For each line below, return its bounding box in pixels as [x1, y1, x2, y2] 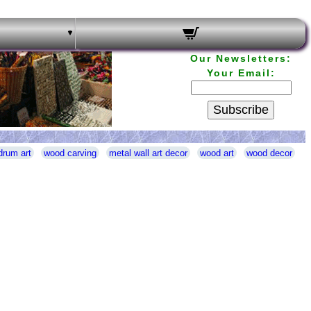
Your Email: [206, 67, 276, 78]
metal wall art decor [108, 148, 187, 158]
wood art [199, 148, 234, 158]
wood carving [43, 148, 96, 158]
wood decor [246, 148, 292, 158]
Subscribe [213, 103, 269, 117]
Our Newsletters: [190, 53, 292, 64]
